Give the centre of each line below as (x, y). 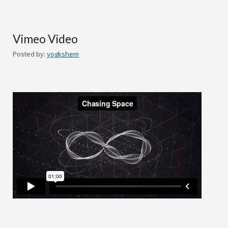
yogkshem (63, 54)
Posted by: (29, 54)
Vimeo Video (46, 39)
